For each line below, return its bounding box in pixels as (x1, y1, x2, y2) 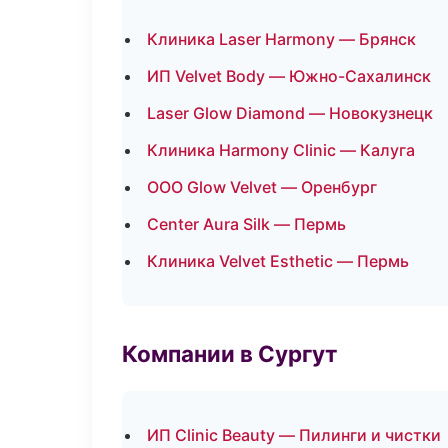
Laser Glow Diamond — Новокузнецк (147, 103, 433, 123)
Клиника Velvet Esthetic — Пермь (147, 251, 409, 271)
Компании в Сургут (122, 340, 337, 367)
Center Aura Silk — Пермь (147, 214, 346, 234)
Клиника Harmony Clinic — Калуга (147, 140, 415, 160)
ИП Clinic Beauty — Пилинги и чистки (147, 425, 441, 445)
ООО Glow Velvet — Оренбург (147, 177, 377, 197)
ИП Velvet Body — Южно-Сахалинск (147, 66, 431, 86)
